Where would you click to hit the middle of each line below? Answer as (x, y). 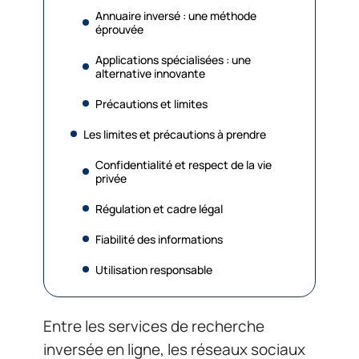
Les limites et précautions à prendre (175, 134)
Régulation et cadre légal (159, 208)
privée (111, 178)
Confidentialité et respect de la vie (184, 164)
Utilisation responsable (154, 269)
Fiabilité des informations (159, 239)
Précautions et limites (151, 103)
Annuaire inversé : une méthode (176, 15)
